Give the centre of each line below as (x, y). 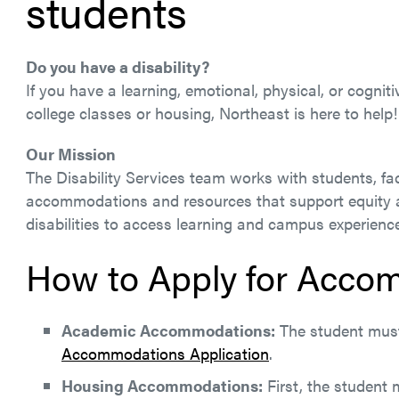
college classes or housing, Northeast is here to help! (212, 113)
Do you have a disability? (118, 66)
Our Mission (71, 154)
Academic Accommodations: (168, 330)
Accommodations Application (165, 353)
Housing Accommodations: (162, 385)
